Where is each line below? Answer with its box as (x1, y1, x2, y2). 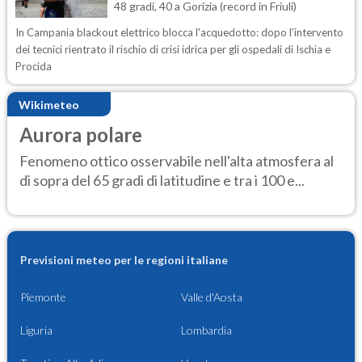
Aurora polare (19, 123, 142, 146)
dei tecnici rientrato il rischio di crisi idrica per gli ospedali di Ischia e (15, 43, 330, 56)
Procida (15, 60, 52, 73)
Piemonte (20, 290, 66, 305)
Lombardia (181, 323, 232, 338)
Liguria (20, 323, 53, 338)
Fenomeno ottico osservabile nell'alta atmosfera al (19, 151, 334, 170)
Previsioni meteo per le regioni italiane (20, 253, 228, 267)
